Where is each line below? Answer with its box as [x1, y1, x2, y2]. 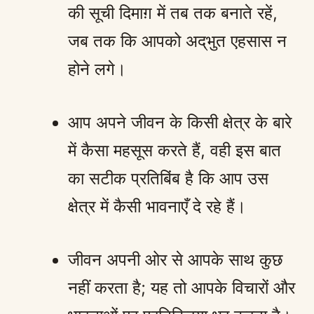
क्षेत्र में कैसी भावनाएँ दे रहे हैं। [68, 196, 246, 217]
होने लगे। [68, 58, 126, 79]
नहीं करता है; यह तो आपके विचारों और [68, 277, 295, 298]
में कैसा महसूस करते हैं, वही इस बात [68, 139, 281, 161]
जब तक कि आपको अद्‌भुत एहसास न [68, 30, 287, 51]
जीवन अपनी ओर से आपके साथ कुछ [68, 249, 282, 270]
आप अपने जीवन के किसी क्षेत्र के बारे [68, 111, 292, 132]
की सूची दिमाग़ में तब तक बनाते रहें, [68, 2, 278, 23]
